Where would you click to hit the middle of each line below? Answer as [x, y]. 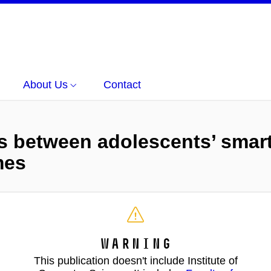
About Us [45, 85]
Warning [135, 243]
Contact [122, 85]
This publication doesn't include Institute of [135, 261]
